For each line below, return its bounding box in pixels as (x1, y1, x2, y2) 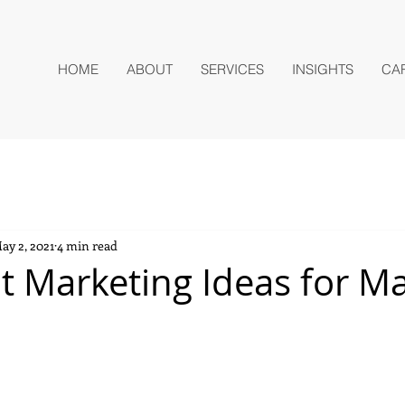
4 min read (57, 236, 118, 254)
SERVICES (201, 61, 264, 78)
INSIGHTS (292, 61, 353, 78)
